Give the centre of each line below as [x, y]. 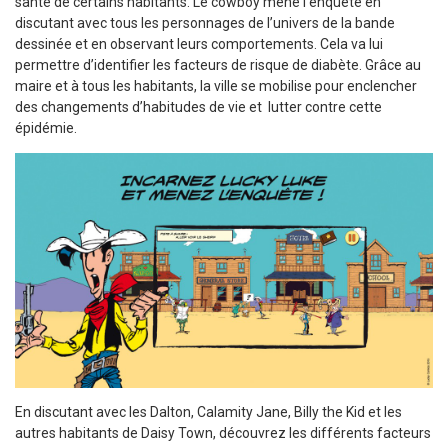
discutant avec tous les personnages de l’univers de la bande [205, 23]
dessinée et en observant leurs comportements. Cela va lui [199, 44]
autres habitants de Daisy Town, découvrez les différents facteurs [223, 433]
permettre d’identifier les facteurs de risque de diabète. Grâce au [218, 65]
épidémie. [46, 128]
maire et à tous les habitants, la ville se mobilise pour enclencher [217, 86]
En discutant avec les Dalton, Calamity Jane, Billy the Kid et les [208, 412]
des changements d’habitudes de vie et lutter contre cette [198, 107]
